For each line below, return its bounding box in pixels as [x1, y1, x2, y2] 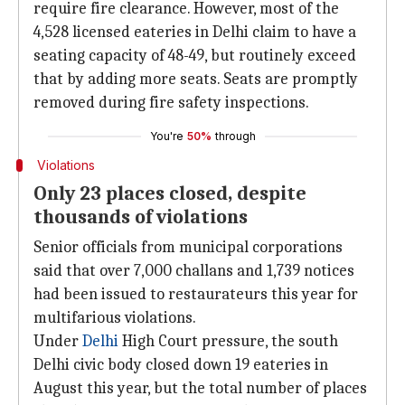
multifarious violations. [33, 308, 196, 327]
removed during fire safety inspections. [33, 93, 309, 112]
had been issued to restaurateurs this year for [33, 285, 358, 304]
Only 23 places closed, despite [33, 182, 306, 205]
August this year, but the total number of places [33, 379, 367, 398]
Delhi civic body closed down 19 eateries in [33, 355, 328, 374]
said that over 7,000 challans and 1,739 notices [33, 261, 354, 280]
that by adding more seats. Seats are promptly [33, 70, 358, 89]
